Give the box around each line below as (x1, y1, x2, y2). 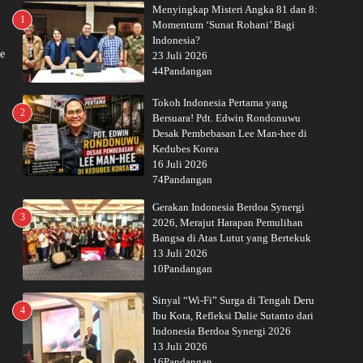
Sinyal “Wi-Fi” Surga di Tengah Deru (152, 294, 314, 306)
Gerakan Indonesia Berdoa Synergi (152, 201, 305, 213)
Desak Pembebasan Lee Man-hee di (152, 127, 307, 139)
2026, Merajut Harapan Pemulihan (152, 216, 303, 228)
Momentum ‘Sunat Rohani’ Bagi (152, 19, 295, 31)
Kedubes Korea (152, 143, 219, 155)
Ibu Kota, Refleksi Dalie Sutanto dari (152, 310, 314, 322)
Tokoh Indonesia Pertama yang (152, 96, 288, 109)
